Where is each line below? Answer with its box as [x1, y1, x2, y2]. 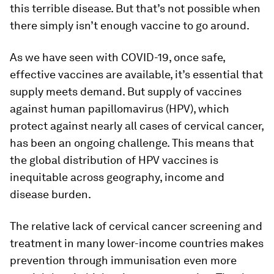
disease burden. [10, 188, 91, 201]
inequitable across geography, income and [10, 171, 224, 183]
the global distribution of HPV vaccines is [10, 154, 218, 166]
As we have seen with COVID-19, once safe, [10, 51, 225, 64]
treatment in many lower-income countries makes [10, 237, 264, 250]
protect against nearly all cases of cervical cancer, [10, 119, 264, 132]
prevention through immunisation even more [10, 254, 237, 267]
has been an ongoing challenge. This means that [10, 136, 254, 149]
